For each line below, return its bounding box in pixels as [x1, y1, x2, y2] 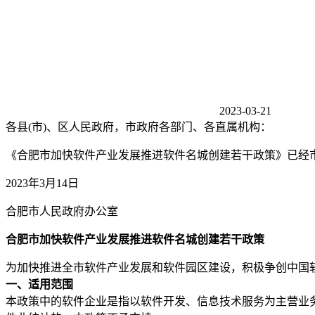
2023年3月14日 [6, 176, 79, 189]
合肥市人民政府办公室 [6, 205, 118, 217]
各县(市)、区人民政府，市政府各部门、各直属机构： [6, 120, 271, 133]
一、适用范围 [6, 278, 73, 290]
